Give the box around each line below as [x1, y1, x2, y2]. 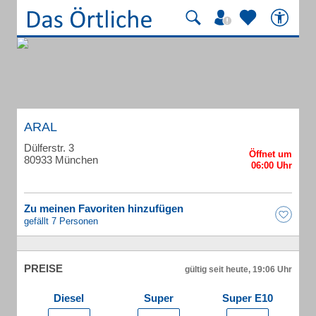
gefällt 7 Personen [24, 216, 98, 226]
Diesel [54, 292, 84, 304]
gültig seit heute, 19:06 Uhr [185, 265, 292, 274]
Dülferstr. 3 [24, 142, 74, 154]
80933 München [24, 154, 98, 166]
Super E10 [222, 292, 273, 304]
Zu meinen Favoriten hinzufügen [24, 202, 183, 214]
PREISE [24, 262, 63, 274]
